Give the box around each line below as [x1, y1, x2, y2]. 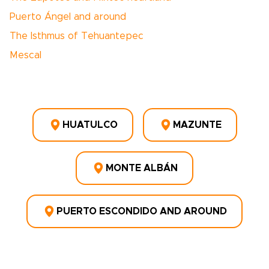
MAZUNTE [172, 120, 222, 130]
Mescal [10, 50, 41, 60]
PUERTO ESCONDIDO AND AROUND [56, 207, 227, 216]
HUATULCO [62, 120, 118, 130]
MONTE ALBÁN [106, 163, 178, 173]
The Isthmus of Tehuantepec [10, 31, 144, 41]
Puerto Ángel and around [10, 12, 126, 22]
